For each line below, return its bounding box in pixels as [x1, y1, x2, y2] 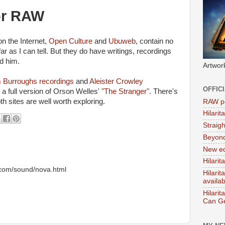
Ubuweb [108, 37, 136, 45]
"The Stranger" [99, 87, 149, 95]
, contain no [136, 37, 173, 45]
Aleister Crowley [89, 77, 143, 85]
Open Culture [49, 37, 92, 45]
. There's [149, 87, 178, 95]
